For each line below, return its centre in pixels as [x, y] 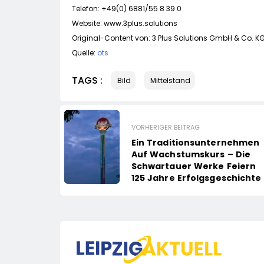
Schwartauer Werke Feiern [194, 166]
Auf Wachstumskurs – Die [191, 155]
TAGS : [87, 80]
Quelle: [85, 53]
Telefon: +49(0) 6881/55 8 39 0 [127, 9]
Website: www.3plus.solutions [125, 24]
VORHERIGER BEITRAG [165, 128]
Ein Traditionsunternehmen [195, 143]
